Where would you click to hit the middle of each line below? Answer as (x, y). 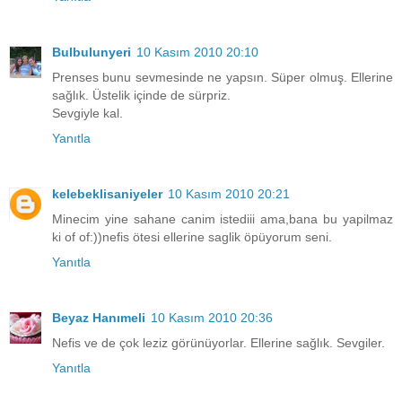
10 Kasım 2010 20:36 (212, 317)
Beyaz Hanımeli (99, 317)
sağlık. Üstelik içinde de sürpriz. (141, 95)
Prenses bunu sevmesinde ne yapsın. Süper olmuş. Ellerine (223, 77)
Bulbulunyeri (92, 52)
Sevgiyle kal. (87, 113)
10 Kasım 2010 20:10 (197, 52)
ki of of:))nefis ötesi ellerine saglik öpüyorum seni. (192, 236)
